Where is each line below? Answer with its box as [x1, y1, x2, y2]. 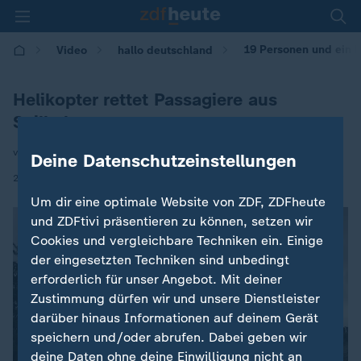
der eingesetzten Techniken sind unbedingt [31, 251, 290, 268]
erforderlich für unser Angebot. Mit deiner [31, 271, 282, 287]
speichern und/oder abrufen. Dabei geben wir [31, 329, 307, 345]
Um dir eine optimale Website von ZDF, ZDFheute [31, 193, 326, 210]
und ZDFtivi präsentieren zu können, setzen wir [31, 213, 313, 229]
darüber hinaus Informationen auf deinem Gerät [31, 309, 319, 326]
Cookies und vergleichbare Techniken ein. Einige [31, 232, 324, 248]
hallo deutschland [118, 43, 213, 57]
